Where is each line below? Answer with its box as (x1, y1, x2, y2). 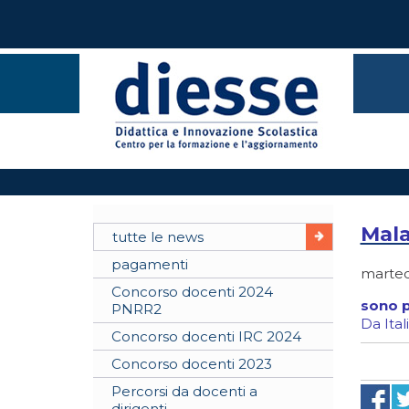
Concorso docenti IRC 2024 (111, 328, 301, 345)
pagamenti (111, 256, 188, 273)
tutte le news (112, 228, 204, 246)
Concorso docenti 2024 (111, 283, 273, 300)
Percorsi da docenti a (111, 383, 257, 400)
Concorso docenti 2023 (111, 355, 272, 372)
